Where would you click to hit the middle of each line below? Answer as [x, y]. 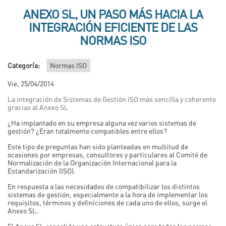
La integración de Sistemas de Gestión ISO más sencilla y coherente [112, 99]
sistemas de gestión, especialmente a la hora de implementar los [108, 194]
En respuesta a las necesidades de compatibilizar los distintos [104, 186]
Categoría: [24, 65]
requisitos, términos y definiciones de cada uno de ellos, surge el [107, 202]
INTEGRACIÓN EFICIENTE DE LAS [113, 27]
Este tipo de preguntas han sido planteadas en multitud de [98, 146]
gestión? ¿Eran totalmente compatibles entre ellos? [87, 130]
